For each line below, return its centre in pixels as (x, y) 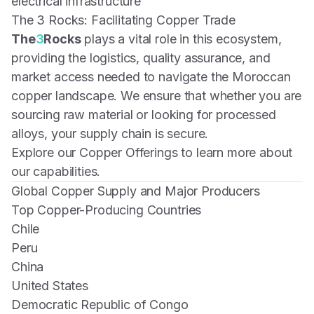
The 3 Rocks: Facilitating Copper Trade (123, 20)
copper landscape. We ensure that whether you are (157, 96)
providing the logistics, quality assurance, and (141, 58)
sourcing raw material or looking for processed (144, 115)
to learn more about (235, 152)
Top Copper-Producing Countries (107, 210)
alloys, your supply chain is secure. (110, 134)
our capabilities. (56, 171)
